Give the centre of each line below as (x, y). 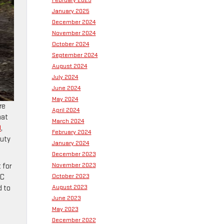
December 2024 (74, 22)
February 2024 (71, 132)
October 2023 (70, 176)
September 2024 (75, 55)
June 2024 (66, 88)
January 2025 (70, 11)
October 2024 (70, 44)
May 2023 (65, 209)
